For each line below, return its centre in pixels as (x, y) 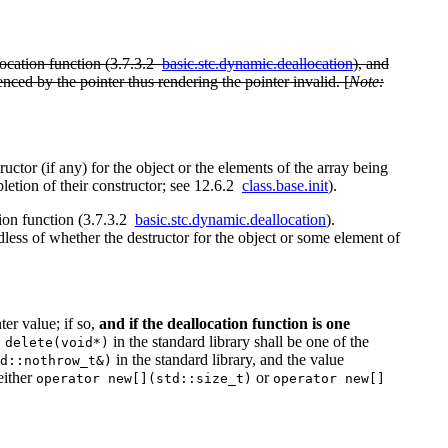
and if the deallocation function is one (224, 324)
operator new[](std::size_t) (144, 379)
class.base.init (285, 186)
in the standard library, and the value (228, 360)
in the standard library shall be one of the (239, 342)
